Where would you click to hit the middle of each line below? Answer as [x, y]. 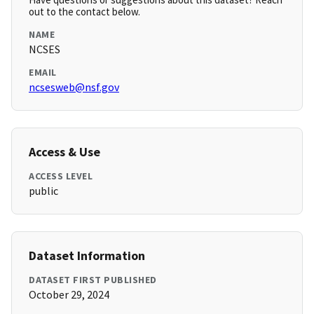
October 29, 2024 [69, 295]
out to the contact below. [84, 12]
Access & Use [64, 152]
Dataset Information [87, 256]
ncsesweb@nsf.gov [74, 87]
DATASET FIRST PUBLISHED [93, 280]
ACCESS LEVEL [61, 176]
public [43, 191]
